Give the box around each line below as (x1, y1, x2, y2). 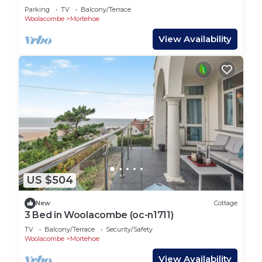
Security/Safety (106, 225, 153, 233)
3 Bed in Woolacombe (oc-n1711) (25, 209, 174, 220)
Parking (25, 5, 50, 14)
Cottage (214, 199, 237, 208)
